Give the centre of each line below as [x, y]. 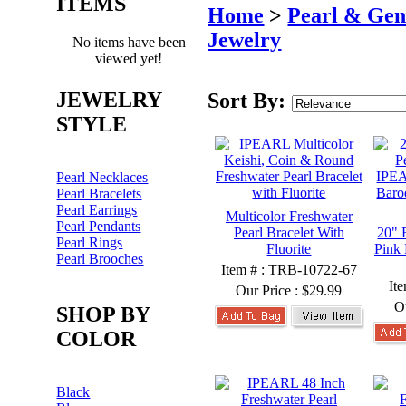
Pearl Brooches [100, 259]
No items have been [129, 42]
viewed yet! [129, 58]
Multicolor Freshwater [289, 216]
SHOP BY [103, 314]
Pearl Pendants [99, 226]
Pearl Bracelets [99, 193]
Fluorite [289, 249]
